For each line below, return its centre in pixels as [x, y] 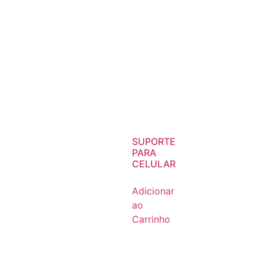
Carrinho [151, 220]
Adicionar [153, 191]
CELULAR [154, 164]
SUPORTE [154, 142]
